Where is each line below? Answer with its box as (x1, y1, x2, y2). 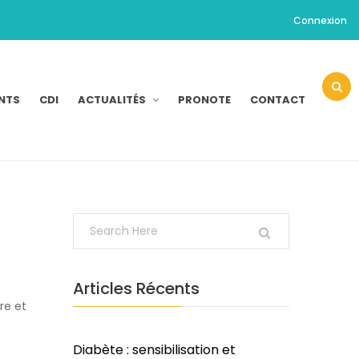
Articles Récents (73, 276, 200, 300)
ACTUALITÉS (78, 91, 146, 107)
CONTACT (250, 91, 305, 107)
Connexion (293, 14, 347, 27)
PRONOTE (178, 91, 231, 107)
